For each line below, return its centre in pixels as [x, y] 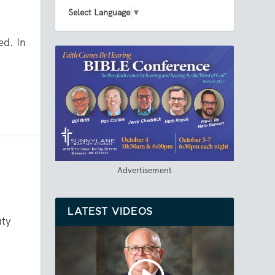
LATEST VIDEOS [110, 211]
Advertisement [145, 170]
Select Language [99, 12]
